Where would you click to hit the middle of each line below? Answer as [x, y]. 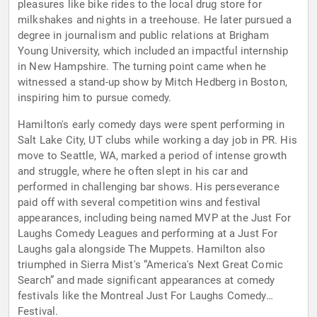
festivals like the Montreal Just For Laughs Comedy [142, 296]
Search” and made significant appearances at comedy [146, 281]
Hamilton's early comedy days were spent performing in [151, 125]
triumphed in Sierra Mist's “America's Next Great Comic [151, 265]
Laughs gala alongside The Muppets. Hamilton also [142, 249]
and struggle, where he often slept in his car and [133, 172]
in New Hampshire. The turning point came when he [142, 67]
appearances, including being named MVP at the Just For [155, 218]
